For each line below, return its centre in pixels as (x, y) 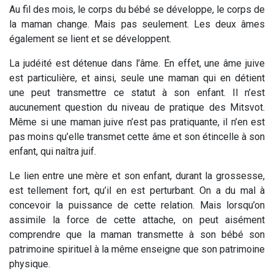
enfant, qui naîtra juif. (53, 152)
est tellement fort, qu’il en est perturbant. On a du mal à (137, 191)
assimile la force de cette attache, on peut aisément (137, 220)
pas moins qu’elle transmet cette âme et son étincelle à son (137, 137)
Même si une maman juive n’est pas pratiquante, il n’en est (137, 122)
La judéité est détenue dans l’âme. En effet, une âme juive (137, 64)
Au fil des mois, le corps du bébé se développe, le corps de (137, 10)
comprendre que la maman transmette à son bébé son (137, 235)
